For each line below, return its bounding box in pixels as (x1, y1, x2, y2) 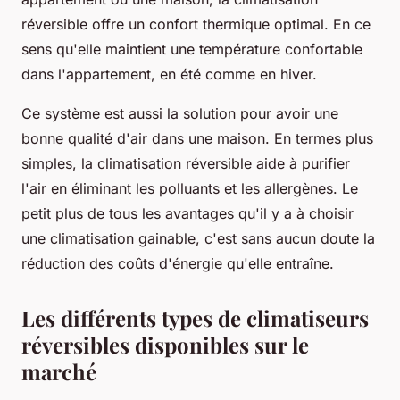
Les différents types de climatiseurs (21, 303, 369, 332)
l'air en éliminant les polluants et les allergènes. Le (21, 179, 358, 197)
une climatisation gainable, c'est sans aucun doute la (21, 229, 375, 247)
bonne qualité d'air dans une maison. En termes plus (21, 129, 373, 147)
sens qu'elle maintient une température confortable (21, 39, 362, 58)
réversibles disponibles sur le (21, 329, 309, 359)
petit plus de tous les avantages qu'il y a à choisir (21, 204, 354, 222)
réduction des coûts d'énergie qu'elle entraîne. (21, 254, 334, 272)
